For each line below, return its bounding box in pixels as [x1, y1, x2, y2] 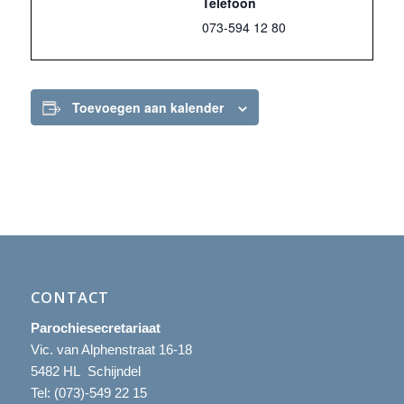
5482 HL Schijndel [30, 363, 141, 379]
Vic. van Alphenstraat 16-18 [30, 341, 192, 357]
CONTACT [30, 287, 109, 308]
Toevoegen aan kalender [71, 98, 224, 116]
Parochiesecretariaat [30, 319, 161, 335]
